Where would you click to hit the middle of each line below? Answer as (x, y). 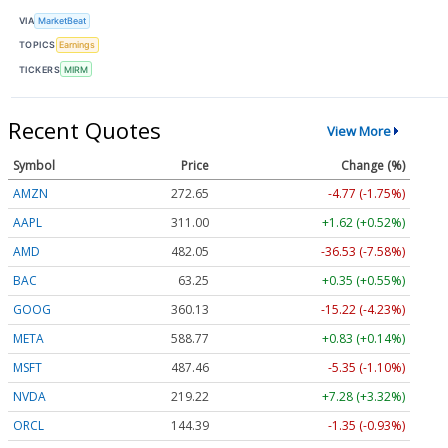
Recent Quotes (84, 130)
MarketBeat (62, 21)
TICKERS (40, 69)
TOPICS (37, 45)
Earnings (77, 45)
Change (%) (373, 165)
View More (358, 130)
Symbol (34, 165)
